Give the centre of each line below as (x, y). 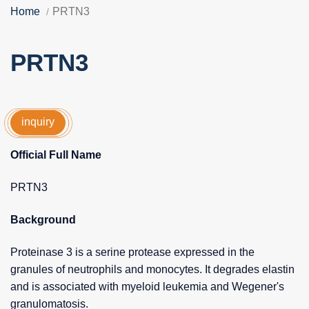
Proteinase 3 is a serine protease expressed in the (132, 252)
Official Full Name (56, 154)
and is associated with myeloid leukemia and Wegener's (147, 286)
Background (43, 219)
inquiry (38, 122)
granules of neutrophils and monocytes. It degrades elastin (152, 269)
